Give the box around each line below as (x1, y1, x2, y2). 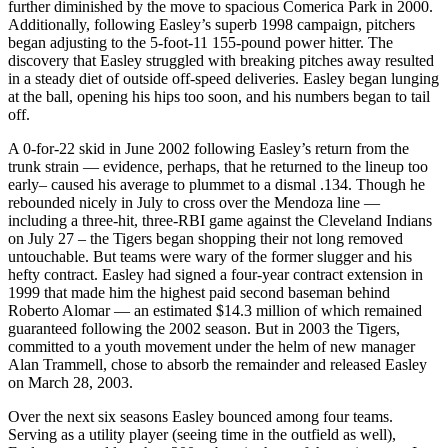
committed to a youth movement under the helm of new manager (8, 337, 415, 355)
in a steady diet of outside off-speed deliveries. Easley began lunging (8, 69, 439, 87)
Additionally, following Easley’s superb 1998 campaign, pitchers (8, 15, 415, 33)
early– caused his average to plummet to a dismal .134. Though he (8, 175, 425, 193)
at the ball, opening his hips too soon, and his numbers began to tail (8, 87, 430, 105)
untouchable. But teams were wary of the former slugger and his (8, 247, 412, 265)
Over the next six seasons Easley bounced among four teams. (8, 407, 393, 425)
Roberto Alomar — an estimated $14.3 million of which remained (8, 301, 422, 319)
